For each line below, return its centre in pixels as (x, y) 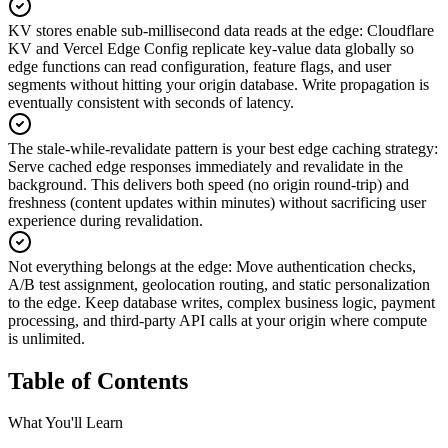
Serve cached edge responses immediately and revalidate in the (205, 166)
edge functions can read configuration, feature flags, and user (199, 66)
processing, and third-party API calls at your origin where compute (217, 320)
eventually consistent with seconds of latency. (151, 102)
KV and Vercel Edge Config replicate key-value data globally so (211, 48)
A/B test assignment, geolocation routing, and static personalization (219, 284)
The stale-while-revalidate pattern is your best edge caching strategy (221, 148)
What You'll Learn (65, 423)
